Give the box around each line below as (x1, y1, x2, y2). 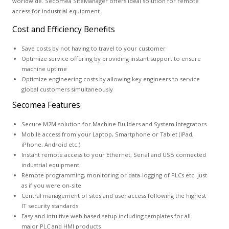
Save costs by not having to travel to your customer (21, 44, 166, 52)
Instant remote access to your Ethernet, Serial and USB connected (21, 151, 206, 158)
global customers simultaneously (21, 85, 113, 93)
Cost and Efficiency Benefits (12, 24, 115, 35)
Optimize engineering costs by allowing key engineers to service (21, 75, 200, 83)
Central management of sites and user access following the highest (21, 192, 206, 199)
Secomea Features (12, 99, 80, 110)
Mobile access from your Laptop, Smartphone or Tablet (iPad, (21, 130, 194, 138)
